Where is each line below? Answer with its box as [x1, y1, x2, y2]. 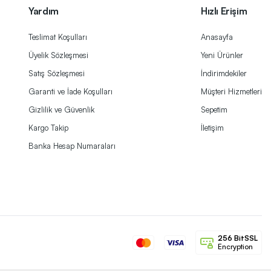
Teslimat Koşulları [28, 32, 88, 42]
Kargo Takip [28, 123, 69, 133]
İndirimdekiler [201, 68, 247, 79]
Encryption [218, 242, 253, 252]
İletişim [201, 123, 224, 133]
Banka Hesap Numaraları [28, 141, 116, 151]
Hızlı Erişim [201, 5, 247, 18]
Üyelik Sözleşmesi [28, 50, 89, 60]
